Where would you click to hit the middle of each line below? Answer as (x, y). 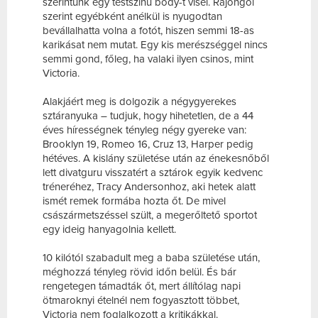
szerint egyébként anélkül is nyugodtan (132, 17)
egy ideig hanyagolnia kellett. (109, 230)
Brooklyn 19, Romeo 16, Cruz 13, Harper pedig (148, 144)
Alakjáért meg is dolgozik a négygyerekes (139, 102)
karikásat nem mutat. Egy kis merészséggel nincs (155, 45)
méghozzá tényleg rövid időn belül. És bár (139, 272)
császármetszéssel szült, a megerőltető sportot (150, 215)
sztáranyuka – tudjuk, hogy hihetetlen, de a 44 (148, 116)
